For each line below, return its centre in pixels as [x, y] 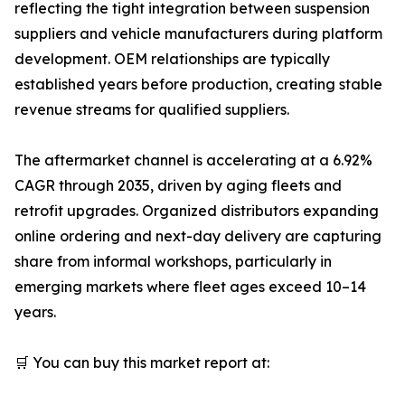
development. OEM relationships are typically [172, 59]
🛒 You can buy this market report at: [142, 363]
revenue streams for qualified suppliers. [152, 110]
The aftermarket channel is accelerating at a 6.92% [193, 160]
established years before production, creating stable [198, 85]
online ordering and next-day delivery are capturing [198, 236]
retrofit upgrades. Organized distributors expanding [197, 211]
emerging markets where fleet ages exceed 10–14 [190, 287]
